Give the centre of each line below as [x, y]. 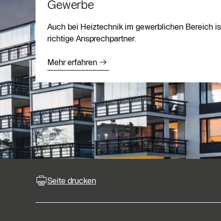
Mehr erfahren [73, 62]
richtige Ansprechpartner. [92, 38]
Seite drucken [72, 181]
